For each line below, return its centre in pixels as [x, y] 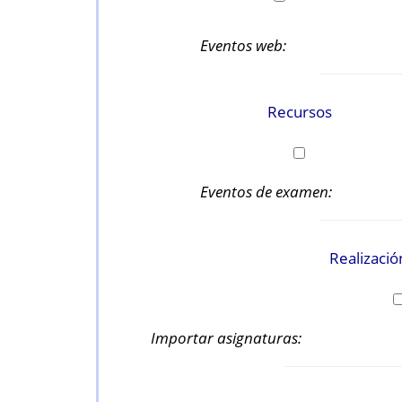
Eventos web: [243, 45]
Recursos [299, 111]
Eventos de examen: [266, 191]
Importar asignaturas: [226, 337]
